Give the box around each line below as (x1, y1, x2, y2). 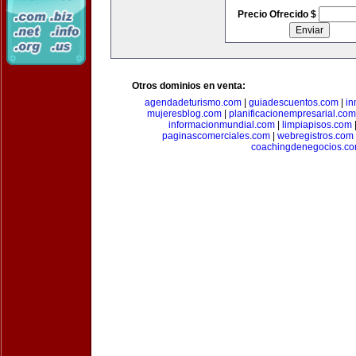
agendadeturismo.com (145, 97, 242, 108)
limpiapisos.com (281, 119, 352, 130)
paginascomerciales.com (161, 130, 270, 141)
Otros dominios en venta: (132, 80, 246, 91)
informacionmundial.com (168, 119, 275, 130)
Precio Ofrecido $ (237, 9, 319, 20)
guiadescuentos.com (249, 97, 339, 108)
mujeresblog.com (147, 108, 222, 119)
